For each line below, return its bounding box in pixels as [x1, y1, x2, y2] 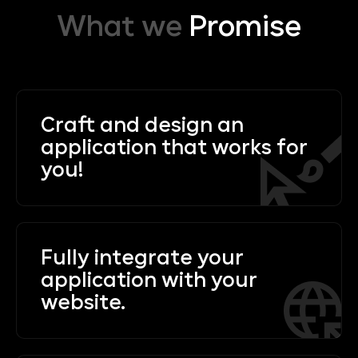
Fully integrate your [41, 248, 244, 268]
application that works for [41, 137, 308, 157]
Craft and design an [41, 115, 244, 135]
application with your [41, 270, 257, 290]
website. [41, 292, 125, 312]
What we [57, 14, 189, 42]
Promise [189, 14, 301, 42]
